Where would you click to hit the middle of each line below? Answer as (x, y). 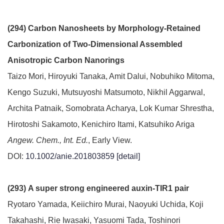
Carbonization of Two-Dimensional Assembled (95, 44)
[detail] (128, 156)
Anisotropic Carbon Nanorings (66, 60)
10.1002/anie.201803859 (70, 156)
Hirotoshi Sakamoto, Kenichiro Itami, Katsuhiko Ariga (101, 124)
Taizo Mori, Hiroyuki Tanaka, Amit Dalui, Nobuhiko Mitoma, (111, 76)
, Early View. (110, 140)
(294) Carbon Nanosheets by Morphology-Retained (104, 28)
